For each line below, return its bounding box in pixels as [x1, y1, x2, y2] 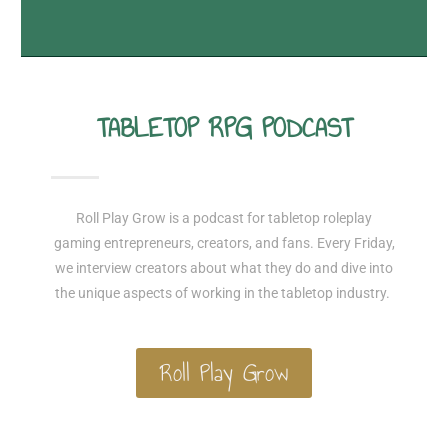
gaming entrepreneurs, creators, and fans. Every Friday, [53, 234, 395, 251]
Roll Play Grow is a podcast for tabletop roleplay [76, 209, 372, 226]
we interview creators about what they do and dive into [55, 259, 393, 276]
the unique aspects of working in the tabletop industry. [55, 284, 393, 301]
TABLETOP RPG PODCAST [96, 105, 352, 149]
